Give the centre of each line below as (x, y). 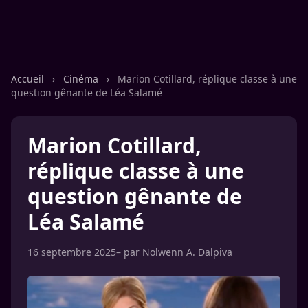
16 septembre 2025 (72, 252)
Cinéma (82, 79)
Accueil (29, 79)
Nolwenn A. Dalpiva (187, 252)
